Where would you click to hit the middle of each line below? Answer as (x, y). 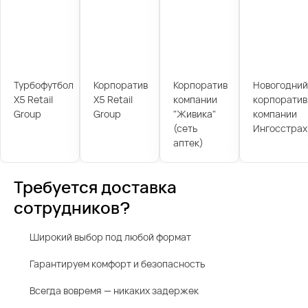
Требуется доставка (95, 187)
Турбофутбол (43, 85)
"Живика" (194, 113)
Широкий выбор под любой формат (110, 237)
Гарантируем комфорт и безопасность (117, 264)
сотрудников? (72, 208)
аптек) (188, 142)
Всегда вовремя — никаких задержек (114, 291)
